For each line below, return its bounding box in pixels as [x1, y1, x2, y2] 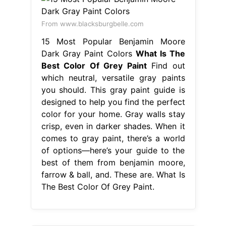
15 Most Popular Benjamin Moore [41, 36, 185, 46]
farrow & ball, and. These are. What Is [41, 169, 185, 180]
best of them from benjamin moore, [41, 157, 185, 167]
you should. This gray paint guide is [41, 84, 185, 95]
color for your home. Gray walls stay [41, 108, 185, 119]
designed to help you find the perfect [41, 96, 185, 107]
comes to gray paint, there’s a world [41, 133, 185, 143]
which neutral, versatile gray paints [41, 72, 185, 83]
